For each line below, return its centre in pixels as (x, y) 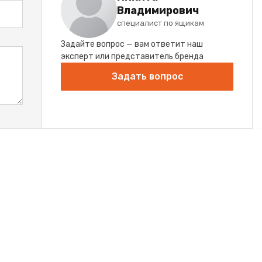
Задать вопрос (147, 76)
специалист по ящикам (161, 23)
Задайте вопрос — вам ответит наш (132, 44)
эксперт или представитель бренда (132, 56)
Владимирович (158, 11)
